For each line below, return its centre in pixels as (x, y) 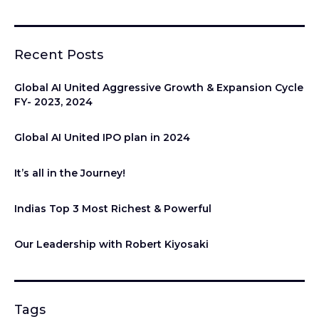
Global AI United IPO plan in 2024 (102, 137)
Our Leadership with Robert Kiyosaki (111, 244)
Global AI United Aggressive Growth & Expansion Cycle (159, 87)
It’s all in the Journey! (70, 173)
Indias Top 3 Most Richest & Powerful (113, 208)
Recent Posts (59, 54)
